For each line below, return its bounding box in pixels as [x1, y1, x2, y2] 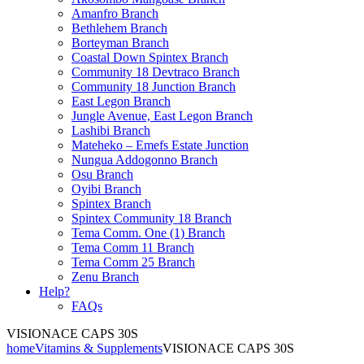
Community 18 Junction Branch [71, 80, 236, 93]
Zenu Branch [71, 270, 139, 284]
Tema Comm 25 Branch [71, 255, 195, 269]
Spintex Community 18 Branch [71, 211, 232, 225]
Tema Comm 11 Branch [71, 240, 194, 254]
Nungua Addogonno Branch [71, 153, 218, 167]
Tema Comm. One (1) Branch [71, 226, 225, 240]
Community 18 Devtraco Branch [71, 65, 240, 79]
